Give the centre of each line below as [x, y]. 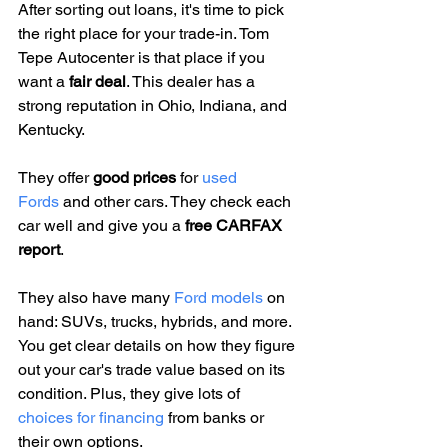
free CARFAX [235, 226]
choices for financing [91, 418]
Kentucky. [51, 130]
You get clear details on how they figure [158, 346]
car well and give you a [101, 226]
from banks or [216, 418]
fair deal [97, 82]
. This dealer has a [192, 82]
